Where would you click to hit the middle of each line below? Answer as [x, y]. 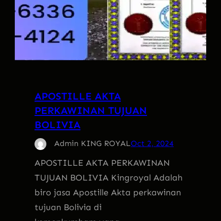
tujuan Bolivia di [68, 207]
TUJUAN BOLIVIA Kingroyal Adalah [109, 177]
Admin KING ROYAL [92, 143]
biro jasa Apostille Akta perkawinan [108, 192]
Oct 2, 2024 [152, 143]
